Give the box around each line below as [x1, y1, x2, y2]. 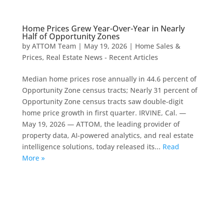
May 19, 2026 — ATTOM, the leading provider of [22, 119, 180, 129]
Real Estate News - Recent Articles [46, 52, 158, 62]
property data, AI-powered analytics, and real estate [22, 130, 193, 140]
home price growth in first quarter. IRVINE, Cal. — [22, 108, 186, 117]
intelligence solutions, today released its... [22, 141, 163, 151]
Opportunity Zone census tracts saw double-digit [22, 96, 183, 106]
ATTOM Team [31, 41, 76, 51]
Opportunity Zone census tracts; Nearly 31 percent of [22, 85, 197, 95]
